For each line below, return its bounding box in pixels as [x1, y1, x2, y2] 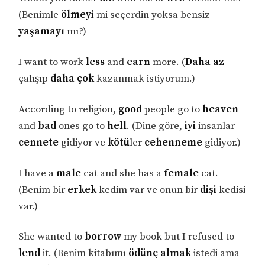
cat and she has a [81, 166, 164, 180]
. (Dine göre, [127, 119, 185, 132]
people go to [142, 102, 203, 116]
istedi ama [191, 247, 240, 260]
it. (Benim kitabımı [40, 247, 129, 260]
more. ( [150, 55, 186, 69]
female [164, 166, 199, 180]
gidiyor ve [59, 135, 108, 149]
